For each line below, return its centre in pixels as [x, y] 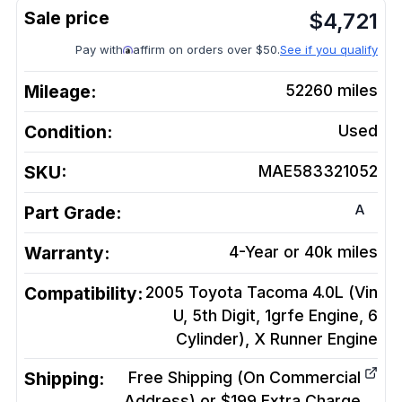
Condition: [68, 132]
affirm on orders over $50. [206, 49]
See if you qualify [329, 49]
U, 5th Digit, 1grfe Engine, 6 [275, 315]
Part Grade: [73, 213]
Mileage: [60, 92]
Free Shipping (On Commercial [245, 377]
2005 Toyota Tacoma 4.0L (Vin [262, 292]
